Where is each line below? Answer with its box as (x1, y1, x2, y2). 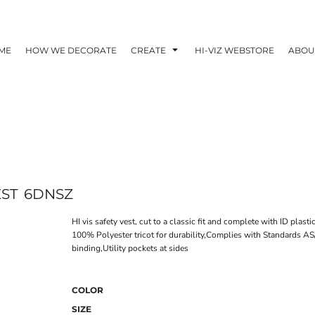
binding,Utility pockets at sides (72, 243, 188, 254)
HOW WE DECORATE (25, 44, 117, 56)
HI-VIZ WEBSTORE (194, 44, 274, 56)
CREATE (130, 44, 168, 56)
